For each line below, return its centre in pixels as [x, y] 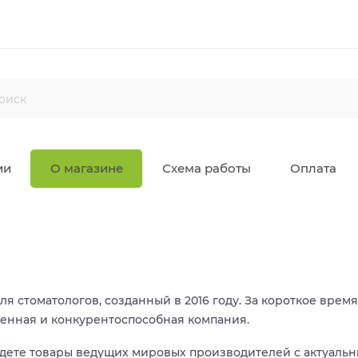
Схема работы [206, 169]
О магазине [86, 169]
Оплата [313, 169]
